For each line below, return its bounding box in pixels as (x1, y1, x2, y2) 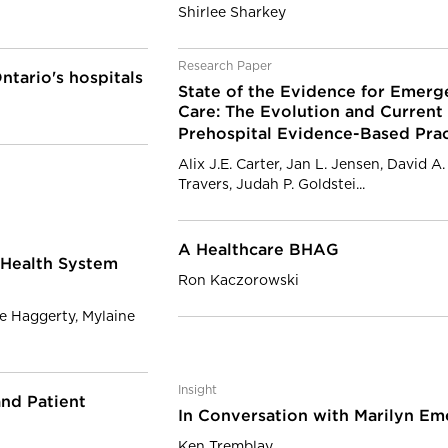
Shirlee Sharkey (178, 6, 286, 20)
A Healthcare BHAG (178, 243, 339, 258)
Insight (178, 384, 217, 396)
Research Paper (178, 60, 272, 72)
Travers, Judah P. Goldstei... (178, 178, 365, 192)
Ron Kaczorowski (178, 274, 299, 288)
